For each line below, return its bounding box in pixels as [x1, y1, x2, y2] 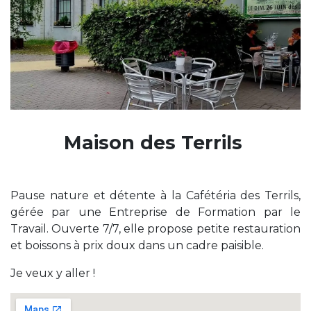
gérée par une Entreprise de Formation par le [10, 205, 301, 219]
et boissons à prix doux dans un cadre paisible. [10, 239, 264, 253]
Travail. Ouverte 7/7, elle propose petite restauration [10, 222, 301, 236]
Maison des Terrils [63, 131, 248, 155]
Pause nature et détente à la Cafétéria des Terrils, [10, 189, 301, 203]
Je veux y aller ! [10, 267, 95, 280]
